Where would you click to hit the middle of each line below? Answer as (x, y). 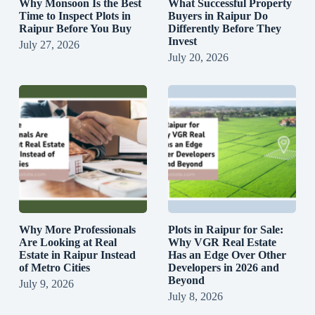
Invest (182, 41)
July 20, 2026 (198, 57)
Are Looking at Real (67, 242)
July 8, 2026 (195, 296)
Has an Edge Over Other (227, 255)
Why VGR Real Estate (222, 242)
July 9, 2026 (46, 283)
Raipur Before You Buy (75, 28)
